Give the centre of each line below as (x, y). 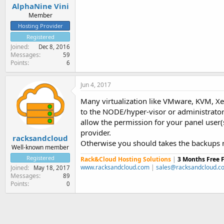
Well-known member (40, 147)
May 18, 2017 (52, 167)
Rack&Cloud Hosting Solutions (126, 159)
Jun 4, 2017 (96, 85)
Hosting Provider (40, 26)
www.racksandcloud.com (115, 167)
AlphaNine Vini (40, 6)
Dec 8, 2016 (54, 47)
